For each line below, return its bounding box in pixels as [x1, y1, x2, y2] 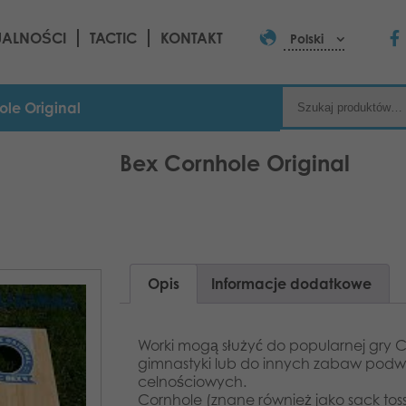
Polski [289, 30, 324, 46]
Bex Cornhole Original [120, 150, 350, 177]
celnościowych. [138, 372, 246, 391]
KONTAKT [160, 28, 223, 47]
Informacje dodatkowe [210, 274, 372, 293]
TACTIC [90, 28, 137, 47]
